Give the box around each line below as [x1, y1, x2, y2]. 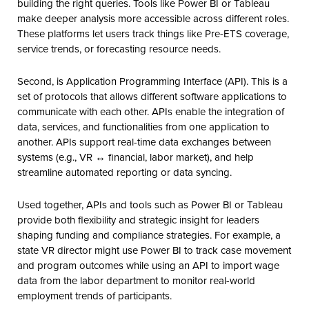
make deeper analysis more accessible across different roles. [17, 10, 289, 26]
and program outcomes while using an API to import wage [17, 257, 279, 272]
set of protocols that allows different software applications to [17, 88, 287, 103]
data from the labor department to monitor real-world [17, 272, 255, 288]
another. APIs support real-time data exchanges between [17, 134, 271, 149]
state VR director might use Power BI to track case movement [17, 242, 291, 257]
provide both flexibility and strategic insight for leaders [17, 212, 259, 227]
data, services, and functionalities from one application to [17, 119, 270, 134]
